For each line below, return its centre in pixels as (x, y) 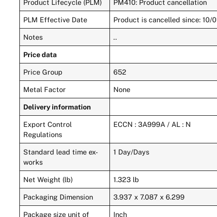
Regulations (43, 134)
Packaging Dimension (58, 197)
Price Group (43, 72)
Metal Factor (45, 89)
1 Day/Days (132, 152)
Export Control (48, 124)
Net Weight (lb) (48, 179)
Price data (40, 54)
